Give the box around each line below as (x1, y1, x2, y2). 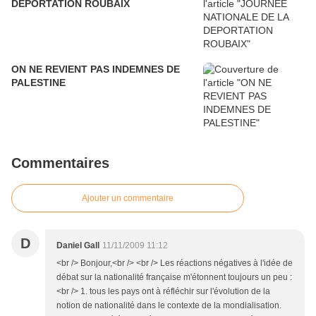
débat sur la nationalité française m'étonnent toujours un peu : (56, 272, 292, 282)
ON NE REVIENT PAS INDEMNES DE (11, 63, 180, 75)
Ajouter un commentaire (82, 193, 174, 203)
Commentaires (11, 155, 109, 171)
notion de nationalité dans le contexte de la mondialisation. (56, 300, 281, 310)
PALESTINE (11, 77, 66, 88)
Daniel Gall (56, 241, 99, 250)
